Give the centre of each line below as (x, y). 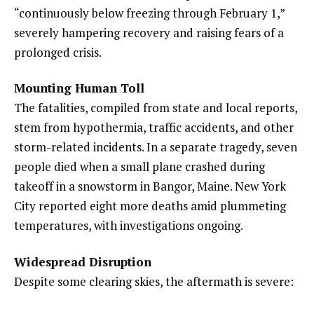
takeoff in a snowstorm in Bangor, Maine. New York (150, 186)
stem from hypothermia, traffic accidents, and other (154, 128)
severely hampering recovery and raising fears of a (149, 32)
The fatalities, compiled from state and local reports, (156, 108)
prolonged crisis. (58, 52)
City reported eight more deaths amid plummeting (150, 206)
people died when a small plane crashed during (139, 167)
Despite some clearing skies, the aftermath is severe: (154, 282)
